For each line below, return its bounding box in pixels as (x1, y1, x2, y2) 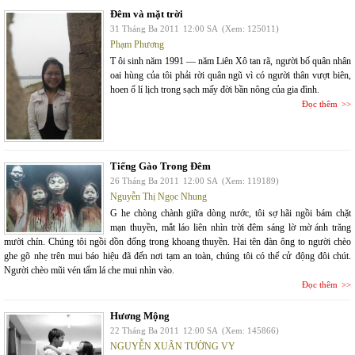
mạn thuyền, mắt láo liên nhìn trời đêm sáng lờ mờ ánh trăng (110, 222, 351, 233)
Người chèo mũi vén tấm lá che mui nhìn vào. (4, 265, 174, 276)
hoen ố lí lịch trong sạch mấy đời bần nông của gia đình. (110, 84, 319, 95)
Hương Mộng (110, 310, 170, 322)
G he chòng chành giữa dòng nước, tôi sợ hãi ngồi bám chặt (110, 208, 351, 219)
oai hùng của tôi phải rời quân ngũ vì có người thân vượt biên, (110, 70, 351, 81)
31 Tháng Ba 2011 (110, 24, 179, 33)
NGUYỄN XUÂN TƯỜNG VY (110, 341, 235, 352)
